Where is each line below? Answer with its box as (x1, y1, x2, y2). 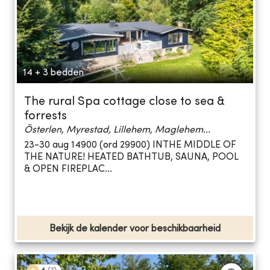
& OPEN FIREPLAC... (24, 165, 112, 175)
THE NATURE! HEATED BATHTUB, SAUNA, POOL (24, 152, 238, 163)
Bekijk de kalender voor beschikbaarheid (49, 224, 221, 234)
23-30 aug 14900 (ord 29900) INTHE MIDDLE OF (24, 140, 236, 151)
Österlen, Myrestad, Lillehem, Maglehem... (24, 125, 210, 135)
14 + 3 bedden (23, 67, 84, 78)
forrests (24, 110, 67, 122)
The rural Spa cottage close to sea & (24, 96, 225, 108)
